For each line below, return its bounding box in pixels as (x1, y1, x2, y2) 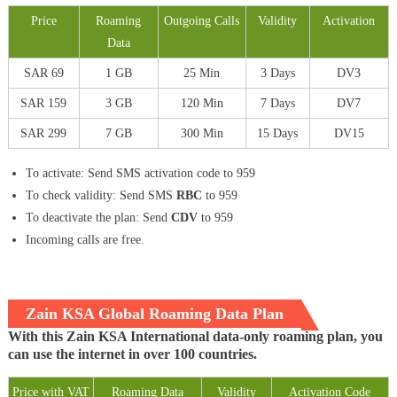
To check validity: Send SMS (25, 189, 176, 203)
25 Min (183, 66, 221, 81)
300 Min (180, 127, 223, 141)
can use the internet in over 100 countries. (7, 346, 257, 362)
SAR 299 (20, 127, 67, 141)
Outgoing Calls (164, 14, 240, 28)
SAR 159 (20, 97, 67, 111)
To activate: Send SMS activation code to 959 (25, 167, 255, 181)
